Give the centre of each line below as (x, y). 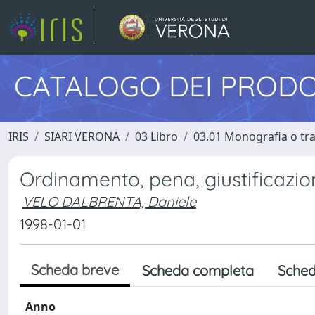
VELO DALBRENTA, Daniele (109, 201)
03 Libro (156, 136)
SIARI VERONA (82, 136)
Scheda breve (75, 270)
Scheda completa (198, 270)
